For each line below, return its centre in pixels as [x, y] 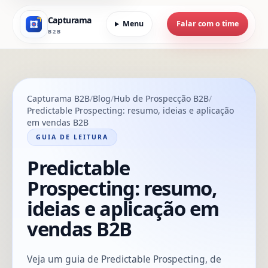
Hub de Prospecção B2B [161, 98]
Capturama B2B [58, 98]
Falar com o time [208, 24]
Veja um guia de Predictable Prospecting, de [124, 259]
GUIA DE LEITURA [72, 137]
